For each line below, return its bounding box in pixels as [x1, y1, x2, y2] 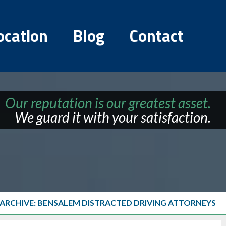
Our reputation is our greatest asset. [5, 94, 211, 111]
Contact [129, 23, 184, 48]
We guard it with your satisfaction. [15, 108, 211, 126]
